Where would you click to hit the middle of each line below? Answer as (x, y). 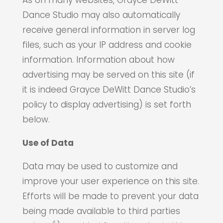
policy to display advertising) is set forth (107, 105)
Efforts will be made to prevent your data (110, 196)
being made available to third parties (101, 211)
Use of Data (48, 143)
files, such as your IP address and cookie (107, 45)
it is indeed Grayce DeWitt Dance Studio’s (109, 90)
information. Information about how (98, 60)
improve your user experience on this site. (111, 181)
